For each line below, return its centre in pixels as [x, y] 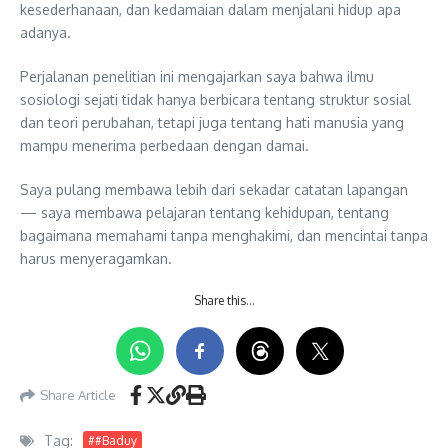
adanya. [45, 32]
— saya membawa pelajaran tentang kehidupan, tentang [204, 212]
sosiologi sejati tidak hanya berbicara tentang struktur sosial [215, 99]
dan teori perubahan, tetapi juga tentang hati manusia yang [212, 122]
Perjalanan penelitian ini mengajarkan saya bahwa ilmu [197, 76]
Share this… [224, 300]
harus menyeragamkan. [96, 258]
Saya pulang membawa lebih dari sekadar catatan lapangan [214, 189]
